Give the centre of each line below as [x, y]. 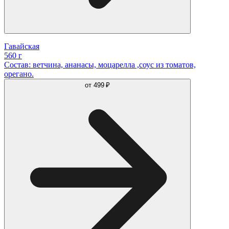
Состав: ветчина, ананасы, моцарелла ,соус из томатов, [100, 64]
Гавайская [22, 46]
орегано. [19, 74]
